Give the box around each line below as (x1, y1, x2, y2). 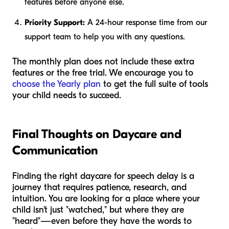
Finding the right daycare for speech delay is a (12, 171, 194, 182)
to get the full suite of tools (101, 79, 208, 90)
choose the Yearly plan (12, 79, 101, 90)
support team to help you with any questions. (25, 32, 185, 42)
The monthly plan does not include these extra (12, 56, 194, 67)
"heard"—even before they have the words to (12, 216, 192, 227)
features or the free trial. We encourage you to (12, 67, 193, 79)
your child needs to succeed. (12, 90, 121, 101)
